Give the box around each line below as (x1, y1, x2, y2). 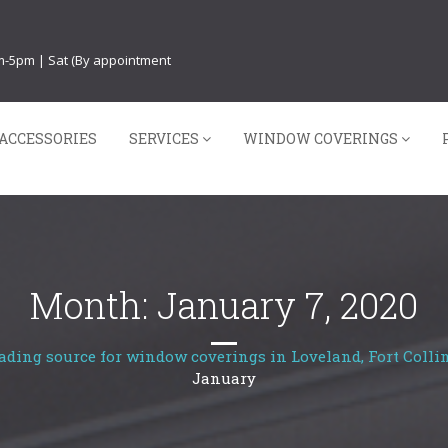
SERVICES (129, 128, 199, 148)
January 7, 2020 (157, 281, 418, 329)
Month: (30, 281, 157, 329)
